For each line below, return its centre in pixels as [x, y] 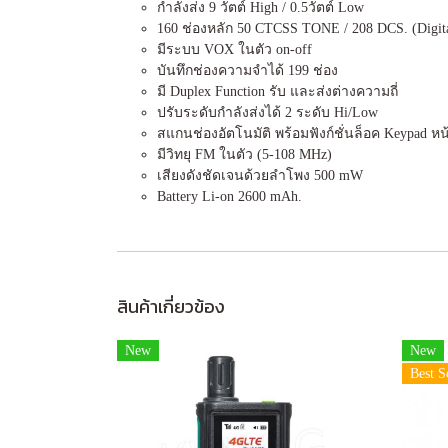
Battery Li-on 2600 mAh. [229, 197]
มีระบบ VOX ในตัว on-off [234, 50]
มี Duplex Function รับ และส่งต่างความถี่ [277, 92]
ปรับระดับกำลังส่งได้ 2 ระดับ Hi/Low [267, 113]
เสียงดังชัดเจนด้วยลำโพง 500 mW [260, 176]
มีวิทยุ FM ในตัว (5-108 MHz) [244, 155]
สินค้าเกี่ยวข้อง [171, 307]
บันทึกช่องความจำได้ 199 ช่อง [247, 71]
